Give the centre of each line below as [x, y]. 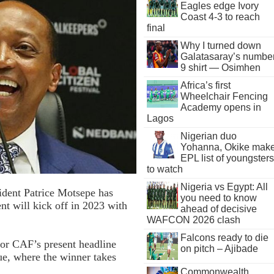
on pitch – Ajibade [219, 249]
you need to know [218, 198]
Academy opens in [220, 107]
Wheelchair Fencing [224, 96]
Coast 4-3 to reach [220, 17]
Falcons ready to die [224, 238]
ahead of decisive [218, 209]
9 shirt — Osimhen [220, 68]
